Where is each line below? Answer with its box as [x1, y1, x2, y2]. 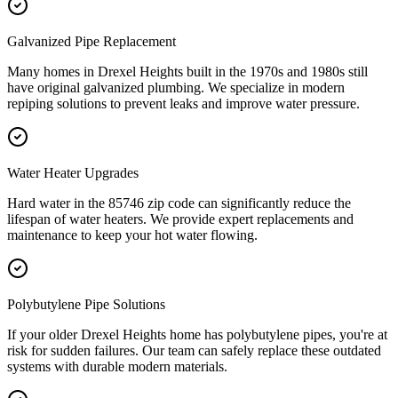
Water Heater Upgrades [7, 165, 139, 181]
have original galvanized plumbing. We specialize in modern [7, 80, 345, 96]
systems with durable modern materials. [7, 359, 227, 375]
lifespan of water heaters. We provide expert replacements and [7, 211, 354, 227]
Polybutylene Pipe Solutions [7, 297, 165, 313]
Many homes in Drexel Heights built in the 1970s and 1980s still [7, 64, 368, 80]
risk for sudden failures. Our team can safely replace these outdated [7, 343, 381, 359]
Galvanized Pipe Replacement [7, 34, 176, 50]
